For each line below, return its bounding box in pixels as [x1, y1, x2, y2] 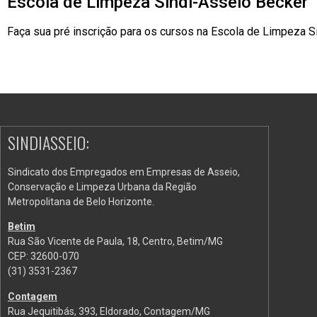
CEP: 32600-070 [8, 250, 79, 263]
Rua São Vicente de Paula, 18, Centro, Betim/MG [8, 236, 223, 248]
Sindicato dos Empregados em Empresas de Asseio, [8, 166, 240, 178]
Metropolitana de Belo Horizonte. [8, 195, 154, 207]
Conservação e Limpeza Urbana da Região [8, 180, 197, 192]
